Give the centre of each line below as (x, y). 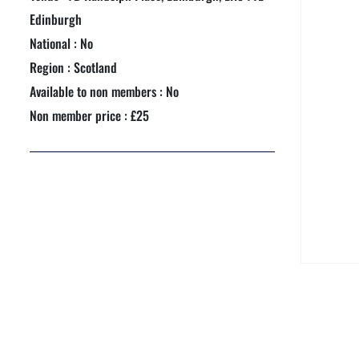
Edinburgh (56, 19)
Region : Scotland (74, 67)
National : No (62, 43)
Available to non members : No (105, 91)
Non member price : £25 (90, 115)
